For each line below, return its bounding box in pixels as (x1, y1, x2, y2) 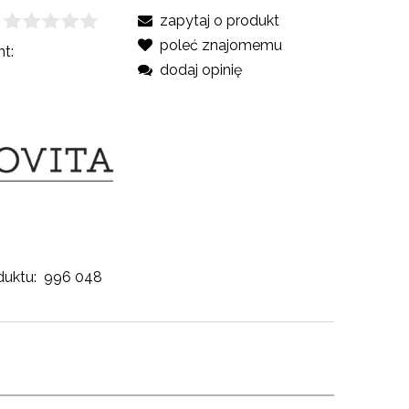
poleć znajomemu (159, 36, 282, 54)
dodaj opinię (159, 60, 242, 79)
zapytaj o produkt (159, 11, 279, 29)
